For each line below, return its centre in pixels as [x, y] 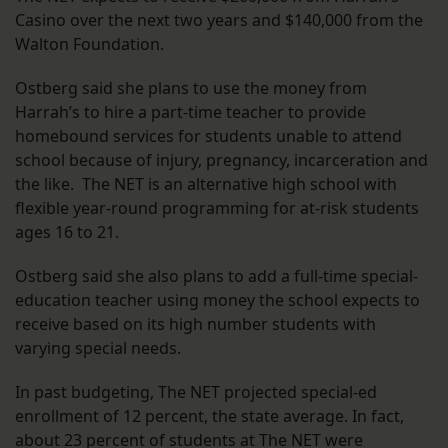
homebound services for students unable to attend [208, 136]
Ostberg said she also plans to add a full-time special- [216, 276]
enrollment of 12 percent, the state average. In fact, [209, 416]
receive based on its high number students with [195, 324]
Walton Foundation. [89, 44]
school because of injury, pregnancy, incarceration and [221, 160]
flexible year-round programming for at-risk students [217, 208]
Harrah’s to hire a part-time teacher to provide [190, 112]
